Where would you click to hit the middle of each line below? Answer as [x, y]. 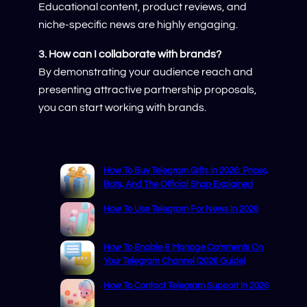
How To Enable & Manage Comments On [183, 248]
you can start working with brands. [122, 107]
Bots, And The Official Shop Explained [178, 185]
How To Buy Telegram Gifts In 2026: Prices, [186, 171]
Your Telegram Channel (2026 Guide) [174, 261]
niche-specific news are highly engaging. [138, 25]
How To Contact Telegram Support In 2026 [186, 286]
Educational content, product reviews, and [143, 7]
